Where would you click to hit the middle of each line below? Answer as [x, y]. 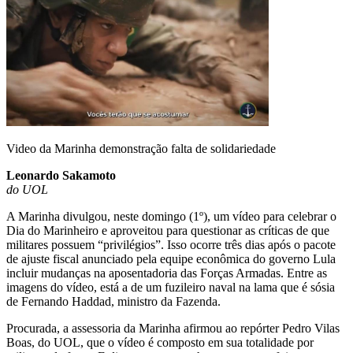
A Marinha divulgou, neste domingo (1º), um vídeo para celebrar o [171, 216]
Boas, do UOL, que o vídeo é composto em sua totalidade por [160, 342]
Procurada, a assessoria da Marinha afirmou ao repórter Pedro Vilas [173, 328]
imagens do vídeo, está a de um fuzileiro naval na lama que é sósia [171, 287]
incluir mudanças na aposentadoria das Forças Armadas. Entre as [167, 273]
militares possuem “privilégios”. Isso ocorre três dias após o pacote [171, 244]
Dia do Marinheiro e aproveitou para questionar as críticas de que [168, 230]
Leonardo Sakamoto [61, 175]
